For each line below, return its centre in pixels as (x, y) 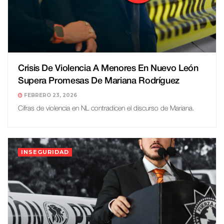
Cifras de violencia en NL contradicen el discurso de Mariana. (106, 109)
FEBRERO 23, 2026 (50, 95)
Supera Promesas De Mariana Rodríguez (99, 81)
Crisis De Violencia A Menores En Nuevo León (108, 69)
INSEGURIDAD (45, 152)
